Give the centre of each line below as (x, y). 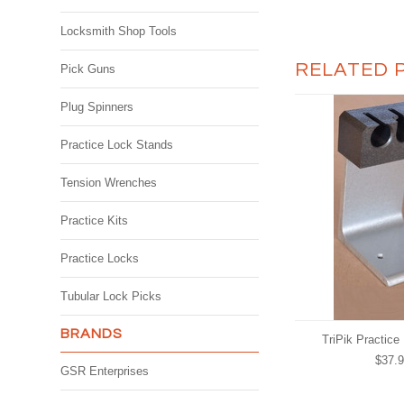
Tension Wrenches (109, 182)
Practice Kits (95, 220)
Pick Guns (88, 69)
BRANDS (92, 333)
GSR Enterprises (105, 371)
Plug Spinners (97, 106)
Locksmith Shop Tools (119, 31)
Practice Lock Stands (117, 144)
